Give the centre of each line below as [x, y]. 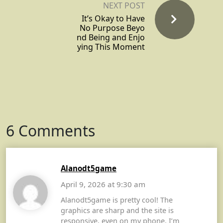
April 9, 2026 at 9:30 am [103, 184]
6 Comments [51, 130]
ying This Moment [111, 47]
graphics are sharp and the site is [117, 210]
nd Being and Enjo [111, 37]
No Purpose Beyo [112, 28]
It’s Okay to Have [113, 18]
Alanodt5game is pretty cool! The [117, 200]
